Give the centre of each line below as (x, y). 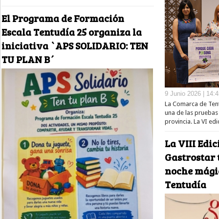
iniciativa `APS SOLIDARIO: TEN (75, 46)
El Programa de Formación (63, 18)
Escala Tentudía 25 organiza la (72, 32)
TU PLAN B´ (28, 59)
